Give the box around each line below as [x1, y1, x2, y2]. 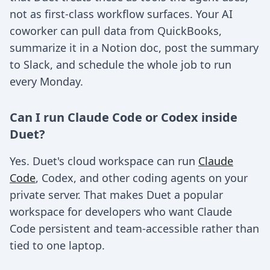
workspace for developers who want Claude [10, 204, 232, 219]
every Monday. [10, 74, 83, 89]
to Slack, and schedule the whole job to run [10, 57, 231, 72]
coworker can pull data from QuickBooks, [10, 24, 222, 38]
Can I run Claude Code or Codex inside [10, 109, 237, 125]
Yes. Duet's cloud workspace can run [10, 154, 198, 168]
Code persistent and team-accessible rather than [10, 221, 259, 236]
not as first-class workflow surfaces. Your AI [10, 7, 233, 21]
